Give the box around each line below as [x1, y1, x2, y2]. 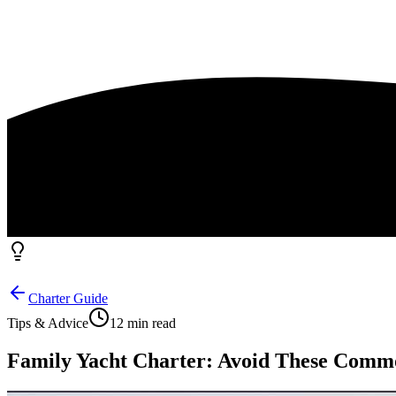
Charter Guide [28, 290, 108, 306]
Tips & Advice [7, 315, 88, 331]
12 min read [110, 315, 176, 331]
